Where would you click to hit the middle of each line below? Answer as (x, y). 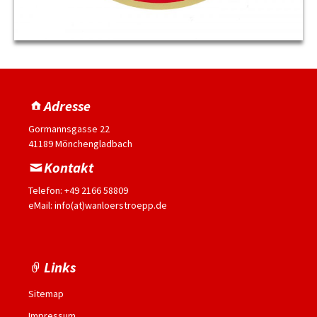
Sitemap (46, 294)
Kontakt (69, 168)
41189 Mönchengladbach (80, 144)
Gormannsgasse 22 (69, 129)
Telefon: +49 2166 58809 (78, 191)
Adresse (67, 106)
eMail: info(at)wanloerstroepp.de (98, 206)
